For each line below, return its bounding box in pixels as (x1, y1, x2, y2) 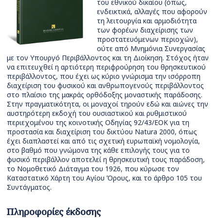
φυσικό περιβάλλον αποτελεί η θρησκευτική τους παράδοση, (7, 155, 205, 164)
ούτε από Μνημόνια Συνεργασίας (97, 44, 205, 54)
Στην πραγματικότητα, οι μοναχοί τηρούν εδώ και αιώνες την (7, 99, 208, 109)
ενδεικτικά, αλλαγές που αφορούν (97, 7, 207, 17)
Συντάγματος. (7, 182, 52, 192)
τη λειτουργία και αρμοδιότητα (97, 16, 197, 26)
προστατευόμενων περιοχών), (97, 35, 198, 44)
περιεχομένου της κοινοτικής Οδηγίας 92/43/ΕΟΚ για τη (7, 118, 189, 127)
